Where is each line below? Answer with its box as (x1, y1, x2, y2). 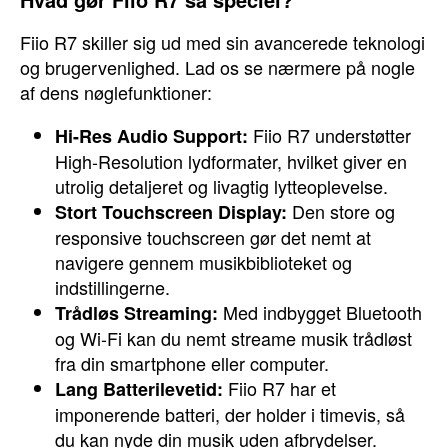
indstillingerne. (55, 274, 170, 300)
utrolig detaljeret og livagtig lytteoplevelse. (55, 173, 388, 199)
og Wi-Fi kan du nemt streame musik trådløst (55, 325, 412, 351)
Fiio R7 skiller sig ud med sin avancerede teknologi (20, 29, 425, 55)
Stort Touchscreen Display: (55, 199, 287, 225)
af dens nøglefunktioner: (20, 79, 212, 105)
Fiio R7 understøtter (248, 122, 411, 148)
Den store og (287, 198, 395, 224)
